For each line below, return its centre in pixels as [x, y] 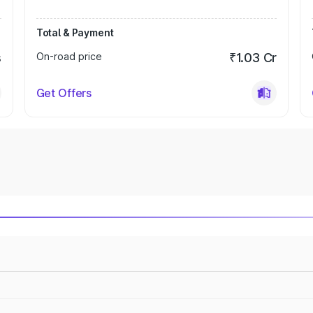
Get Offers [64, 93]
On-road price [69, 56]
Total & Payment [75, 32]
